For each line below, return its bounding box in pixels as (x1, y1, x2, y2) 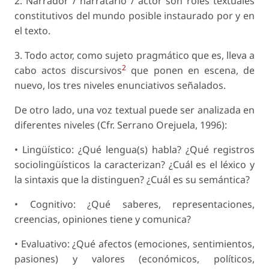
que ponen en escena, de (126, 64, 255, 77)
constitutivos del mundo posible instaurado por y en (14, 9, 255, 23)
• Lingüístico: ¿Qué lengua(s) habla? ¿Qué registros (14, 143, 255, 157)
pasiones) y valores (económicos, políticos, (14, 252, 255, 266)
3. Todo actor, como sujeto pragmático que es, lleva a (14, 49, 255, 62)
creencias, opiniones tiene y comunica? (14, 213, 191, 226)
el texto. (14, 24, 50, 38)
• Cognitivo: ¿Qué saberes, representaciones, (14, 198, 255, 211)
